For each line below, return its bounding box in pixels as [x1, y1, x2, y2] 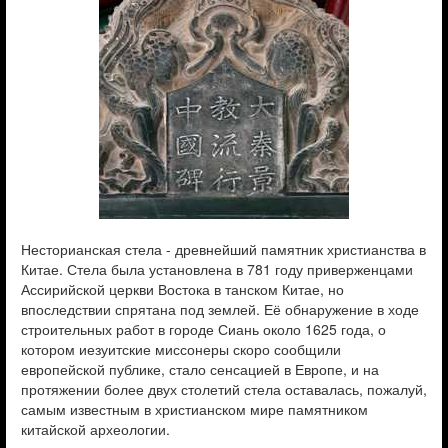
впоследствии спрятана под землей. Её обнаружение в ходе [21, 299, 419, 319]
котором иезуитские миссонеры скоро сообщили [21, 339, 341, 359]
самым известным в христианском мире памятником [21, 399, 368, 419]
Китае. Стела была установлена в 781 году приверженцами [21, 259, 413, 279]
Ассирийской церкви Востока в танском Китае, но [21, 279, 344, 299]
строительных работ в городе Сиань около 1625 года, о [21, 319, 386, 339]
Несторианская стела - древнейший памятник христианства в [21, 239, 426, 259]
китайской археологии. [21, 419, 170, 439]
